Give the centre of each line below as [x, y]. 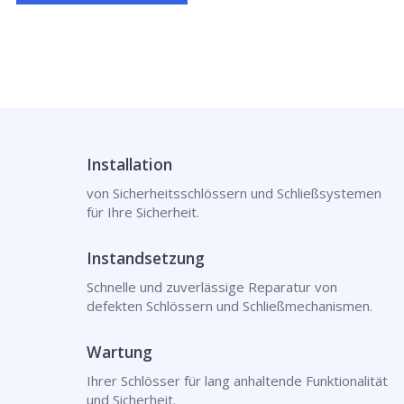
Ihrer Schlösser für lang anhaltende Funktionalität [237, 381]
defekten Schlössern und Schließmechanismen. [229, 306]
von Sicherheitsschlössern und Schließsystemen [234, 193]
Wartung [119, 352]
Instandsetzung [145, 258]
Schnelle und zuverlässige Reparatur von [211, 287]
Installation [129, 164]
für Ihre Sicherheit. [142, 212]
